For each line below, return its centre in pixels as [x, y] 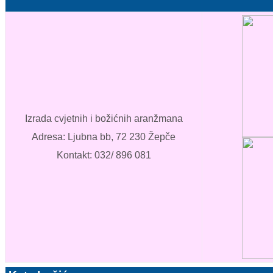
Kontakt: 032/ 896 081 [104, 155]
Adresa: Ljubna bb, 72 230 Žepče [104, 137]
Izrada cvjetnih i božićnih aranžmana [104, 119]
